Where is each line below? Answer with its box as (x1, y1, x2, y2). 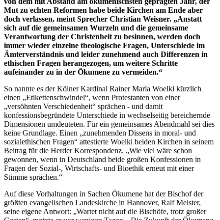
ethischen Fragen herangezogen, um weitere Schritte (4, 58, 178, 67)
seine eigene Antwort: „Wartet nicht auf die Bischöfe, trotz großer (4, 207, 206, 216)
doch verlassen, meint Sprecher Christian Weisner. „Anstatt (4, 14, 202, 23)
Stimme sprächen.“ (4, 172, 62, 181)
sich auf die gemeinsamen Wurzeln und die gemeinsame (4, 23, 188, 32)
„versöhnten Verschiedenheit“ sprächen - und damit (4, 102, 163, 110)
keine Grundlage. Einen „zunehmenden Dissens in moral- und (4, 128, 196, 137)
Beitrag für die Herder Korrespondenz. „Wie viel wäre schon (4, 146, 192, 155)
